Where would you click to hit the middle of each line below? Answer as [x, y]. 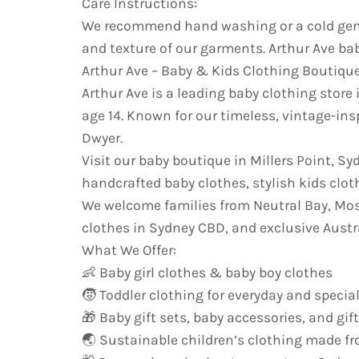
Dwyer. [102, 137]
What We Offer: [129, 250]
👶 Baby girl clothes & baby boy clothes [207, 272]
